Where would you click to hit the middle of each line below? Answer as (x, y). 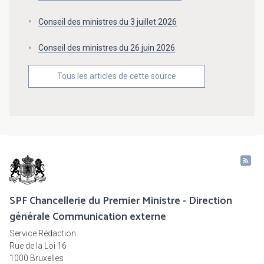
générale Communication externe (88, 217)
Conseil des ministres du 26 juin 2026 (107, 48)
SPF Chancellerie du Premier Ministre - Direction (121, 201)
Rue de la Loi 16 (38, 246)
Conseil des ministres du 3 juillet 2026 (108, 22)
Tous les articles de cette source (117, 76)
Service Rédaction (43, 234)
